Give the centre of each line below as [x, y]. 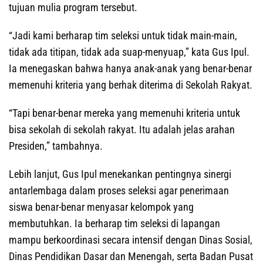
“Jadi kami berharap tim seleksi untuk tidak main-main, [123, 36]
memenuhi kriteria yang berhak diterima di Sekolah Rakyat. [131, 85]
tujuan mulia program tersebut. [73, 8]
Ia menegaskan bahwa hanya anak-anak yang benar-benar [130, 69]
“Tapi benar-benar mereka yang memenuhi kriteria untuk [124, 113]
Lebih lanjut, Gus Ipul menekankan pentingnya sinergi [120, 174]
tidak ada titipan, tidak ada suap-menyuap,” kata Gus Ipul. [129, 52]
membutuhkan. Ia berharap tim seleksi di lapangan [114, 224]
